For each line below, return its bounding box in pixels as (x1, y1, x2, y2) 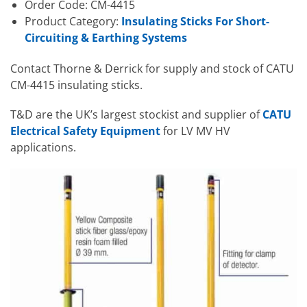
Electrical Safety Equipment (10, 123, 160, 138)
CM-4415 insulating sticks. (10, 77, 143, 93)
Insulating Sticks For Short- (121, 13, 269, 29)
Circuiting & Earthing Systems (24, 29, 187, 45)
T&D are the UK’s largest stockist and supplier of (10, 106, 262, 122)
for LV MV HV (160, 123, 230, 138)
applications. (10, 139, 76, 155)
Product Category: (24, 13, 121, 29)
